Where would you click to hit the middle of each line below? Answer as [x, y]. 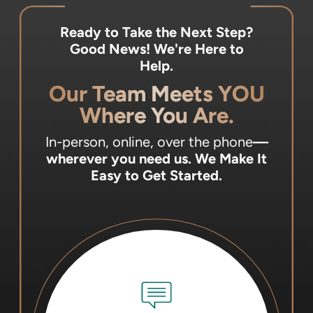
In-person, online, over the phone [149, 142]
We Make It [231, 159]
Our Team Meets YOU [156, 94]
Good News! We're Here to [156, 49]
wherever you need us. [121, 159]
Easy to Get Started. [156, 176]
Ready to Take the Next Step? [156, 32]
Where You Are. [156, 116]
